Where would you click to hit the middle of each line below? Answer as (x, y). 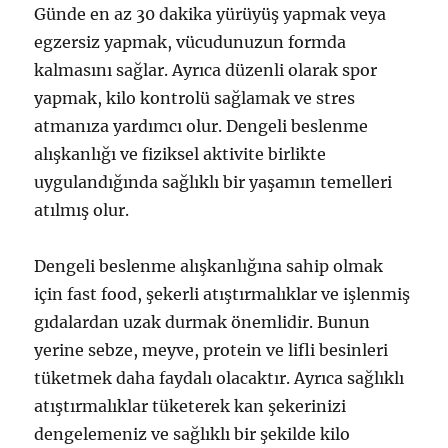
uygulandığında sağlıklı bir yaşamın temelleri (213, 182)
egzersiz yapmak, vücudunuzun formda (190, 42)
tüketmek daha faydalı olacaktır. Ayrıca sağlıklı (219, 378)
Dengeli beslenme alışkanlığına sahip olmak (209, 266)
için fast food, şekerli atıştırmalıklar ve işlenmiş (222, 294)
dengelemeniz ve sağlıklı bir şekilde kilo (192, 434)
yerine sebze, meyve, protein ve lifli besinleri (211, 350)
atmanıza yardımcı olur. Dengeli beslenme (201, 126)
